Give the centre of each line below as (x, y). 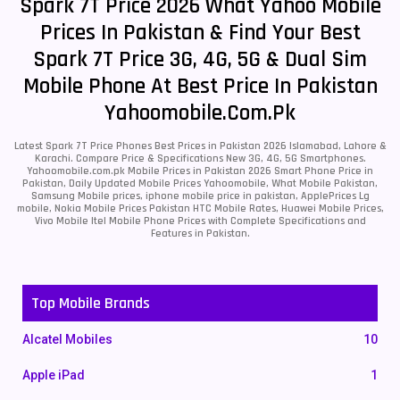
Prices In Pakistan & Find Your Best (200, 33)
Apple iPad (54, 375)
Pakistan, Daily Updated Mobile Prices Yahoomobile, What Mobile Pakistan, (200, 183)
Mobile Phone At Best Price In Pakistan (200, 87)
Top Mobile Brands (91, 303)
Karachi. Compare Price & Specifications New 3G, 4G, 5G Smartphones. (200, 158)
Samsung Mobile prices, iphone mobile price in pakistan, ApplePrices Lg (200, 196)
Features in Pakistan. (200, 233)
